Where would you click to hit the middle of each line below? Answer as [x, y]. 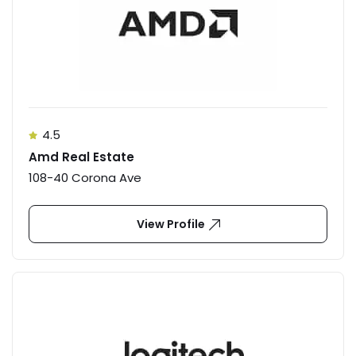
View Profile [170, 224]
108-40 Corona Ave [85, 178]
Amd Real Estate [81, 157]
